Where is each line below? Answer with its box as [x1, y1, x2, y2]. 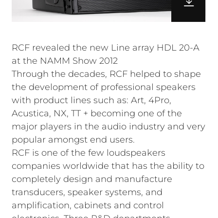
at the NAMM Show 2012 [12, 55, 118, 66]
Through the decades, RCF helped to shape [12, 69, 201, 79]
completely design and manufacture [12, 174, 172, 184]
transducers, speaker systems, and [12, 187, 163, 198]
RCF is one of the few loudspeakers [12, 147, 165, 158]
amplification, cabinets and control [12, 200, 164, 211]
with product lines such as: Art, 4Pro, [12, 95, 171, 106]
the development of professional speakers [12, 82, 196, 92]
